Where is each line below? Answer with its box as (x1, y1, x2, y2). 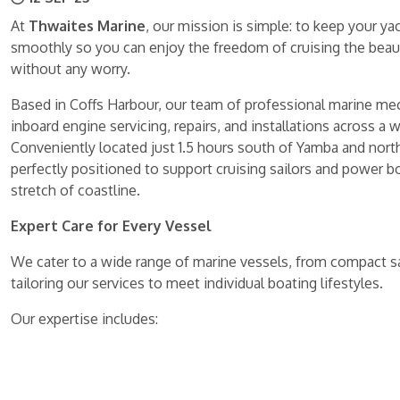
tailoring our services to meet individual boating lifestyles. (11, 274, 383, 293)
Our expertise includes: (11, 310, 158, 329)
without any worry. (11, 60, 130, 79)
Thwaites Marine (29, 17, 146, 36)
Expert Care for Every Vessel (11, 217, 212, 236)
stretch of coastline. (11, 181, 140, 200)
